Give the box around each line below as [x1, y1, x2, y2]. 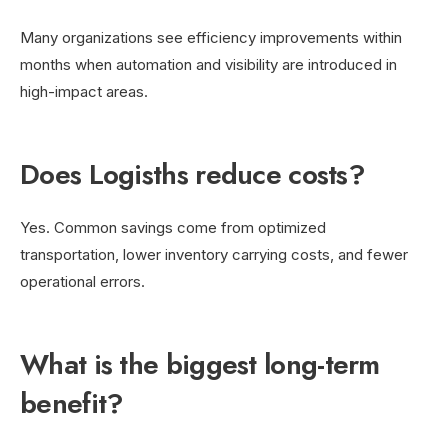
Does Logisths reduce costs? [20, 153, 366, 195]
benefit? [20, 382, 124, 424]
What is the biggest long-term [20, 343, 380, 385]
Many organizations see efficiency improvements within [20, 27, 402, 47]
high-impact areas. [20, 81, 148, 101]
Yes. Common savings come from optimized [20, 217, 326, 237]
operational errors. [20, 271, 145, 291]
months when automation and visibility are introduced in [20, 54, 397, 74]
